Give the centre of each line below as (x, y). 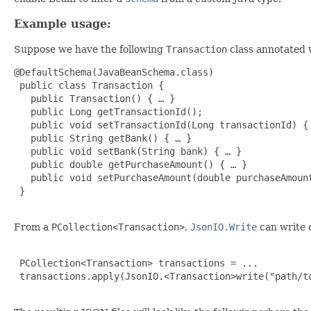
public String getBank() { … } (103, 138)
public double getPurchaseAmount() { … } (131, 165)
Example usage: (62, 24)
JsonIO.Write (224, 227)
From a (33, 227)
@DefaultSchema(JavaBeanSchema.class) (114, 73)
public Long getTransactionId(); (108, 112)
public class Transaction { (89, 86)
